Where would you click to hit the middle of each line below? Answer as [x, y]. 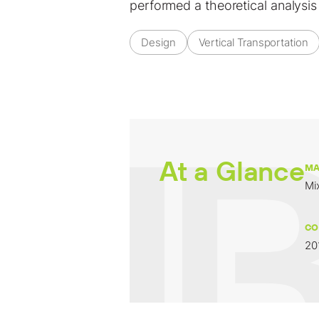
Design [158, 42]
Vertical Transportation [253, 42]
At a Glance [232, 171]
